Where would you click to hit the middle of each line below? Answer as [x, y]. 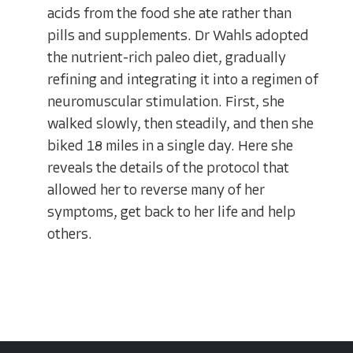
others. [70, 235]
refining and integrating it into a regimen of [183, 80]
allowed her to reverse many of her [156, 191]
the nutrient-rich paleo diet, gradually [167, 58]
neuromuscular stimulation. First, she [166, 102]
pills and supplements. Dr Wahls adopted [178, 36]
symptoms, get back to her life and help [171, 213]
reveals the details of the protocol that [168, 169]
